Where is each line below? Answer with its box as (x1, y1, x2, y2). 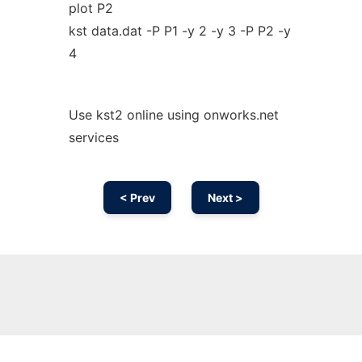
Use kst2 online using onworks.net (68, 107, 279, 123)
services (68, 129, 119, 145)
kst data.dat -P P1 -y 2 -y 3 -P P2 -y (68, 23, 291, 39)
